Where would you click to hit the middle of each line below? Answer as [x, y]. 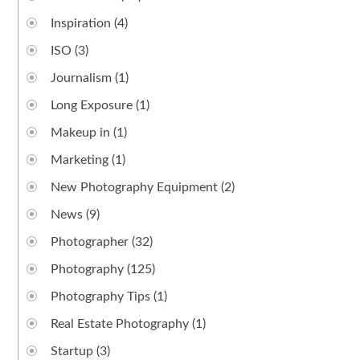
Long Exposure [92, 105]
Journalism [82, 78]
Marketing [80, 160]
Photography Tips [101, 296]
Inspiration [81, 23]
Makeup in [81, 132]
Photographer [90, 241]
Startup [72, 351]
